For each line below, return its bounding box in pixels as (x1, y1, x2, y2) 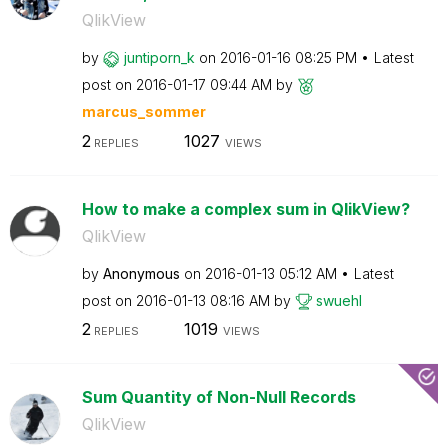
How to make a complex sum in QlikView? (81, 198, 410, 219)
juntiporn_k (123, 49, 195, 66)
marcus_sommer (81, 103, 206, 120)
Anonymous (102, 264, 180, 282)
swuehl (315, 291, 362, 309)
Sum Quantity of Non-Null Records (81, 387, 356, 407)
